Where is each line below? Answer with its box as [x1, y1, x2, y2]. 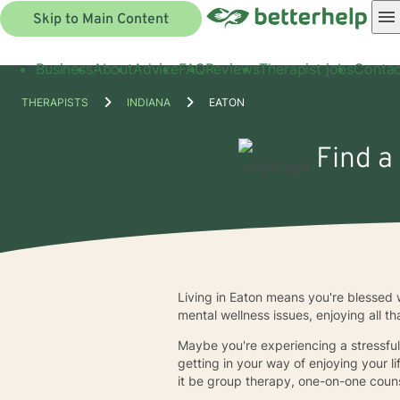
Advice [132, 59, 179, 78]
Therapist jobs [259, 59, 354, 78]
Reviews [204, 59, 260, 78]
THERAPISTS [21, 95, 88, 109]
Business [36, 59, 93, 78]
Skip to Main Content [33, 10, 169, 29]
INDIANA [127, 95, 171, 109]
